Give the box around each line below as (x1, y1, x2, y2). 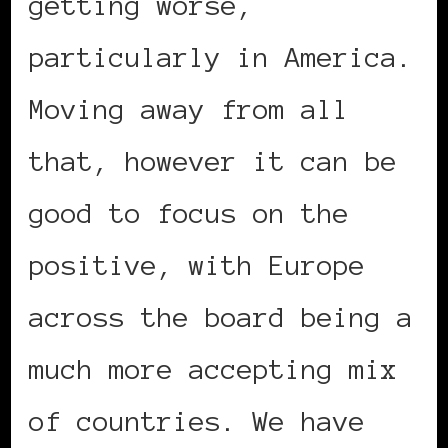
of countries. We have (29, 405, 365, 436)
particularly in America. (29, 41, 413, 72)
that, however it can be (29, 145, 397, 176)
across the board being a (29, 301, 413, 332)
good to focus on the (29, 197, 349, 228)
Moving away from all (29, 93, 349, 124)
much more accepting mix (29, 353, 397, 384)
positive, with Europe (29, 249, 365, 280)
